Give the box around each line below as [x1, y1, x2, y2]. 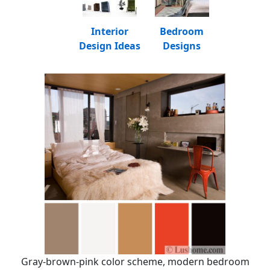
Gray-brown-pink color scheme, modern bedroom [20, 255, 250, 268]
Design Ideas [78, 39, 140, 52]
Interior [90, 25, 128, 38]
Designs [163, 39, 201, 52]
